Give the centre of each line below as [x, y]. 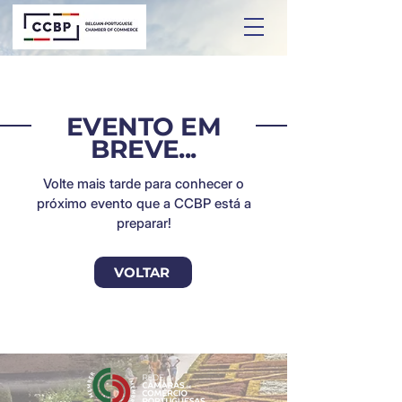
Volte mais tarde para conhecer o [144, 184]
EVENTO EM [144, 127]
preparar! [144, 223]
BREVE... [144, 149]
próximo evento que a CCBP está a [144, 203]
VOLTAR [141, 272]
